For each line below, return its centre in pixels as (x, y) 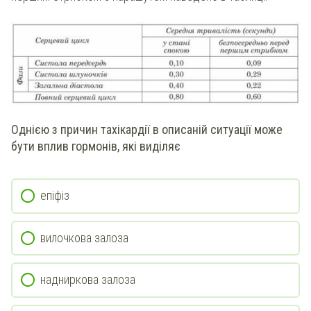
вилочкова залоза (84, 237)
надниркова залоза (88, 280)
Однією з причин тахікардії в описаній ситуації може (147, 130)
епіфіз (55, 196)
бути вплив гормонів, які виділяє (96, 146)
